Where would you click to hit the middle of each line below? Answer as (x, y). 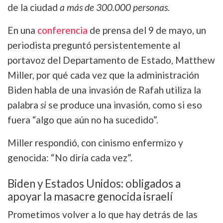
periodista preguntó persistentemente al (94, 45)
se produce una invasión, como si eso (124, 105)
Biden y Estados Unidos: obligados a (94, 183)
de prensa (109, 30)
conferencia (62, 30)
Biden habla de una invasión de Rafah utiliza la (104, 90)
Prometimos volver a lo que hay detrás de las (103, 214)
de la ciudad (34, 7)
